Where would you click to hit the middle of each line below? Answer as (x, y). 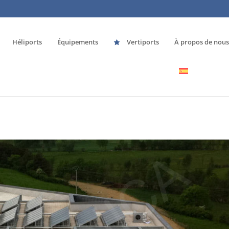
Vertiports (143, 42)
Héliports (27, 42)
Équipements (78, 42)
